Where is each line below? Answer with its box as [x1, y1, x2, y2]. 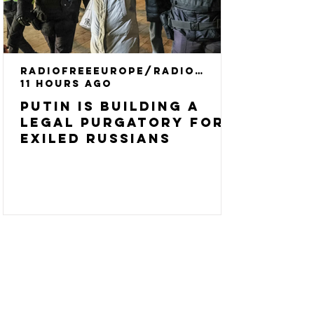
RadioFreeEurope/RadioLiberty [195, 65, 205, 77]
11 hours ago [20, 78, 112, 90]
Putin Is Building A [20, 98, 200, 114]
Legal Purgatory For [20, 114, 224, 130]
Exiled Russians [20, 130, 171, 146]
